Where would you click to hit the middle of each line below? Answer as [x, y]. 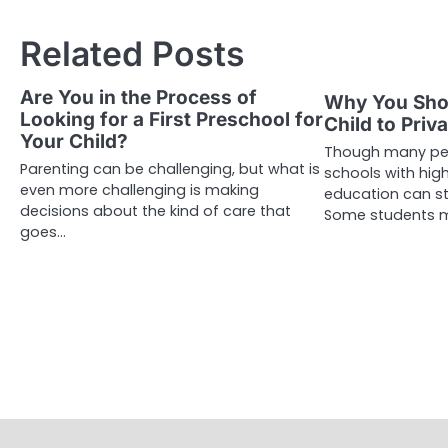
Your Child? [74, 141]
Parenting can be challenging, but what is [170, 168]
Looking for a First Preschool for [171, 119]
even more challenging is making [139, 189]
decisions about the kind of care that [155, 210]
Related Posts [132, 53]
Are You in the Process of [138, 97]
